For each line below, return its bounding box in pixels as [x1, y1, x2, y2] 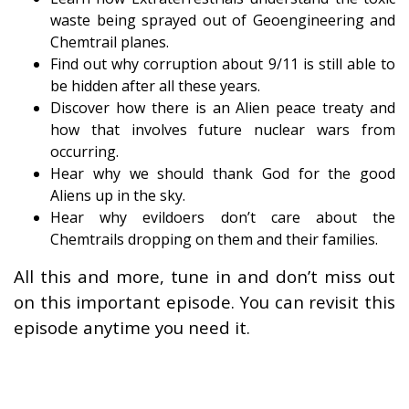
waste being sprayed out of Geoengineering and [50, 10, 395, 30]
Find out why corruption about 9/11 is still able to [50, 54, 395, 74]
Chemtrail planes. [50, 32, 169, 52]
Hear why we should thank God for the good [50, 163, 395, 184]
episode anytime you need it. [14, 316, 250, 339]
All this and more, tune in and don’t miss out [14, 265, 395, 288]
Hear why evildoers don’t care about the [50, 207, 395, 227]
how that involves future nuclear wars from [50, 120, 395, 140]
